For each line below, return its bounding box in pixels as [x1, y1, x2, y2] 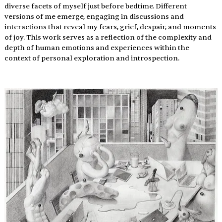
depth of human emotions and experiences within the [4, 44, 191, 53]
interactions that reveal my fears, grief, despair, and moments [4, 23, 218, 32]
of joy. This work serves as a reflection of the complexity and [4, 33, 213, 42]
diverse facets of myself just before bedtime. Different [4, 2, 188, 11]
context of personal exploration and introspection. [4, 54, 179, 63]
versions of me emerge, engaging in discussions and [4, 12, 185, 21]
